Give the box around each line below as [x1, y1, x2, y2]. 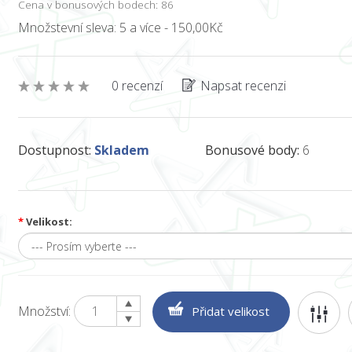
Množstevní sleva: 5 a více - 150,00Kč [17, 19, 223, 36]
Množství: [17, 302, 74, 320]
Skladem [93, 141, 149, 159]
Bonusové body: [204, 141, 299, 159]
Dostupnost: [17, 141, 91, 159]
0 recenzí [111, 76, 163, 94]
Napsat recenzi [200, 76, 286, 94]
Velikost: [23, 214, 72, 229]
